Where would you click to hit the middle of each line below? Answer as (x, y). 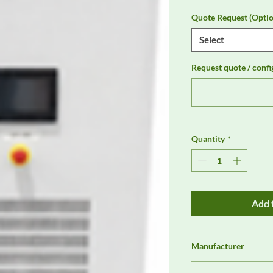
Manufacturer (218, 246)
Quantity (208, 139)
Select (212, 40)
